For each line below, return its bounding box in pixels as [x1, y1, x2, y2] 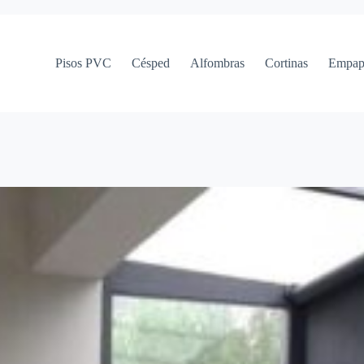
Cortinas [265, 56, 309, 70]
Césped [132, 56, 171, 70]
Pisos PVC [55, 56, 112, 70]
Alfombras [190, 56, 245, 70]
